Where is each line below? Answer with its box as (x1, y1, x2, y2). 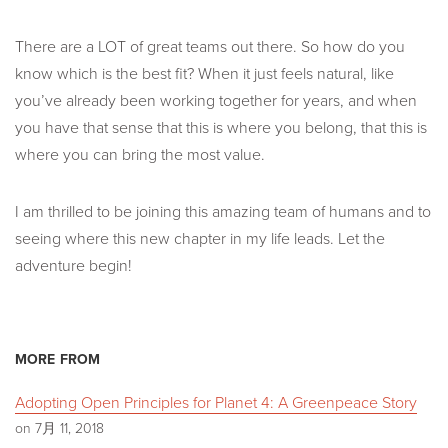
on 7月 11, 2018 (15, 419, 104, 437)
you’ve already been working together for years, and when (15, 90, 417, 111)
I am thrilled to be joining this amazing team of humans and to (15, 201, 431, 222)
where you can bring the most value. (15, 144, 265, 165)
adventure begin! (15, 255, 132, 276)
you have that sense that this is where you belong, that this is (15, 117, 427, 138)
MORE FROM (15, 350, 101, 368)
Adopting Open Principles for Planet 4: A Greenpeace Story (15, 392, 417, 413)
